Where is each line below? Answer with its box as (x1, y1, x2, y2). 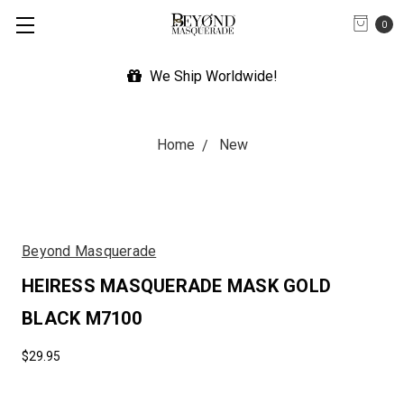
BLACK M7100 (22, 308, 142, 329)
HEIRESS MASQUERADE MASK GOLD (22, 275, 331, 297)
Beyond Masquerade (22, 243, 157, 260)
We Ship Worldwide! (145, 68, 278, 85)
